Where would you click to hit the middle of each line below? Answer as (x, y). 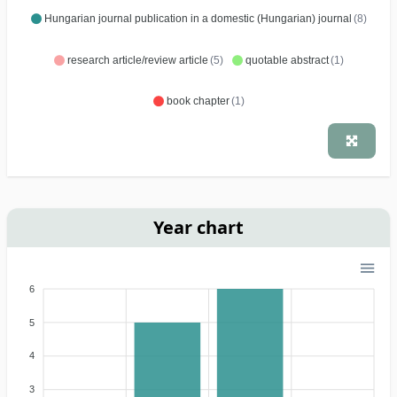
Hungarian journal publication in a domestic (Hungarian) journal (198, 19)
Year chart (198, 227)
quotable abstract (287, 60)
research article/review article (137, 60)
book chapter (198, 101)
